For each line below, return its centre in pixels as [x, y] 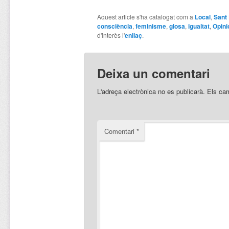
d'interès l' [111, 35]
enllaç [133, 36]
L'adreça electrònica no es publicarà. [151, 91]
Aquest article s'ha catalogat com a [146, 17]
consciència [114, 26]
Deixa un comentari [153, 73]
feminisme [151, 26]
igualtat [199, 26]
